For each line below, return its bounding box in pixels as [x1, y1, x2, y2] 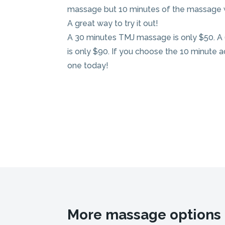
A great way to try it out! [67, 19, 159, 29]
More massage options [67, 206, 221, 223]
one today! [67, 61, 109, 71]
